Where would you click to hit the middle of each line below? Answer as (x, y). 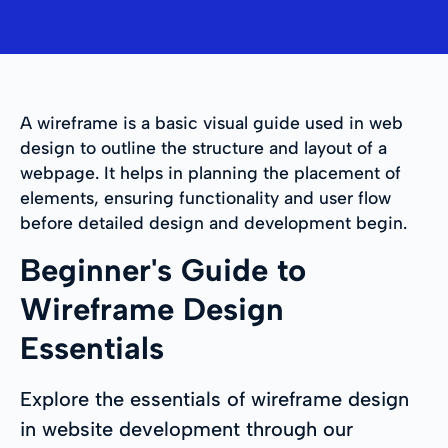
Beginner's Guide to (163, 269)
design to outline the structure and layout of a (203, 147)
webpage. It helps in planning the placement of (210, 172)
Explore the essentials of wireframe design (214, 398)
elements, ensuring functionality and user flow (205, 197)
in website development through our (186, 428)
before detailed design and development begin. (213, 222)
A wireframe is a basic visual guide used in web (211, 122)
